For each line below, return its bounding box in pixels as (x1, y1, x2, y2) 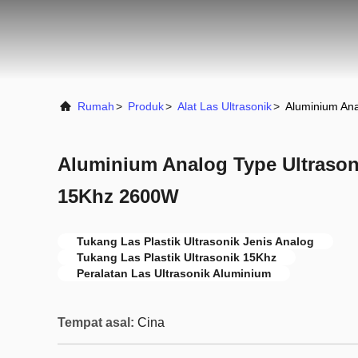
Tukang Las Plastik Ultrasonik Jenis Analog (77, 235, 314, 248)
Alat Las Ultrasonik (177, 100, 272, 113)
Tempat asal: (58, 316, 134, 329)
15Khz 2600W (58, 185, 179, 207)
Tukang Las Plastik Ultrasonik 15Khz (77, 251, 276, 264)
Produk (128, 100, 164, 113)
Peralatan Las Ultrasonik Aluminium (77, 267, 271, 280)
